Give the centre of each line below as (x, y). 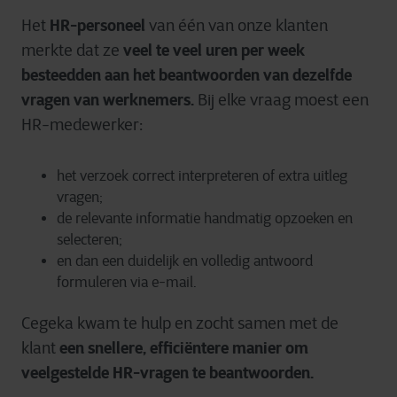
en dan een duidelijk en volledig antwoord (185, 261)
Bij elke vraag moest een (281, 100)
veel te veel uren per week (212, 50)
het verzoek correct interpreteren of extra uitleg (202, 176)
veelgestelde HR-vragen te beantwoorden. (167, 373)
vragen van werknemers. (108, 100)
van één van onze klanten (237, 26)
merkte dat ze (70, 51)
